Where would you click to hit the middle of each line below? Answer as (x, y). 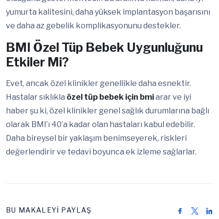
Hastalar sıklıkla (36, 97)
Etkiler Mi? (37, 62)
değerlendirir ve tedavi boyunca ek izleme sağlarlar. (101, 152)
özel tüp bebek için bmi (110, 97)
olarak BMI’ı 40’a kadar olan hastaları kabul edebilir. (100, 125)
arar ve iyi (173, 97)
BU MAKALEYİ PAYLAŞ (49, 210)
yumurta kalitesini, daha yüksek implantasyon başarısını (108, 12)
